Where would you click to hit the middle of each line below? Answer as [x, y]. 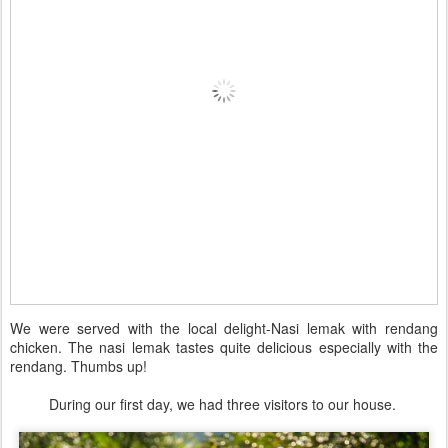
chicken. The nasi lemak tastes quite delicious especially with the [224, 347]
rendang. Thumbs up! [78, 366]
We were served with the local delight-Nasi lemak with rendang [224, 328]
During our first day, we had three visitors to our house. [224, 404]
